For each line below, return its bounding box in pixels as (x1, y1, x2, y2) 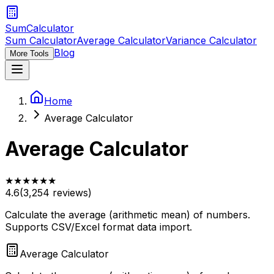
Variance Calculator (166, 34, 257, 46)
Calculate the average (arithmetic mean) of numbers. (5, 208, 250, 221)
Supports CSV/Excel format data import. (5, 220, 192, 233)
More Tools (10, 49, 49, 58)
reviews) (50, 186, 92, 199)
